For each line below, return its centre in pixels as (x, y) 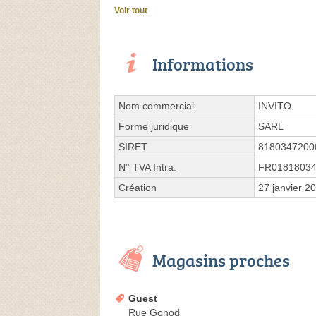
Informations (203, 64)
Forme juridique (154, 127)
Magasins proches (221, 260)
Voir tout (131, 11)
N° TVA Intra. (147, 168)
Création (138, 188)
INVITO (275, 106)
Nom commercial (156, 106)
